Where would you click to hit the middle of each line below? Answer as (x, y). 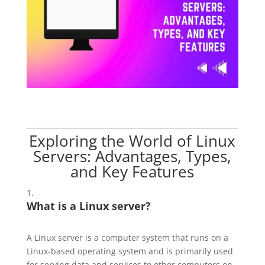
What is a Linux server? (88, 206)
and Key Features (132, 171)
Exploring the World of (113, 140)
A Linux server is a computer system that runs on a (127, 237)
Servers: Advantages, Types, (132, 156)
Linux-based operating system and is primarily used (130, 251)
